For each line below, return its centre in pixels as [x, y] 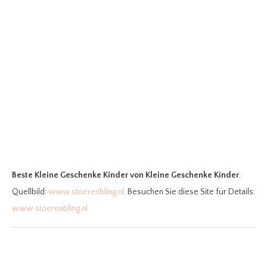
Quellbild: [30, 192]
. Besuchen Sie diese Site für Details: [190, 192]
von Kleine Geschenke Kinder [184, 176]
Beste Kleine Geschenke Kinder [70, 176]
